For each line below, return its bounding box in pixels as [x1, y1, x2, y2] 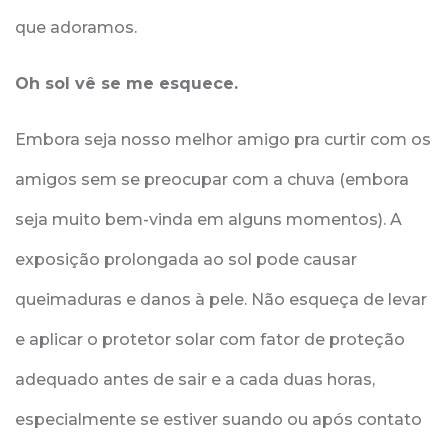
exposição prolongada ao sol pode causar [15, 250, 357, 269]
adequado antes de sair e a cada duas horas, [15, 370, 375, 389]
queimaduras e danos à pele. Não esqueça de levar [15, 290, 427, 309]
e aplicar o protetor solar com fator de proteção [15, 330, 405, 349]
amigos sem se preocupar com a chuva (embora [15, 170, 409, 189]
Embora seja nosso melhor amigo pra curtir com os [15, 130, 431, 149]
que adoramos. [15, 18, 137, 37]
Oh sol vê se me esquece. [15, 74, 238, 93]
